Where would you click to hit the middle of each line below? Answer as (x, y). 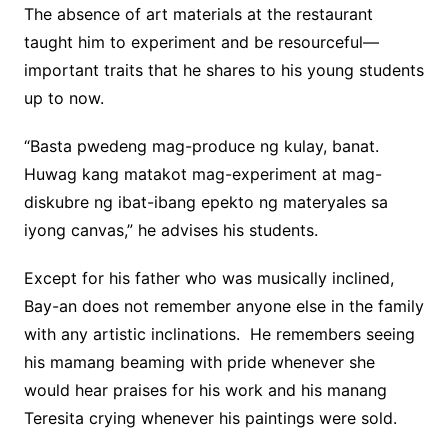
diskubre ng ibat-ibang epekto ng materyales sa (205, 202)
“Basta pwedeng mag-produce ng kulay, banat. (203, 146)
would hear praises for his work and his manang (205, 390)
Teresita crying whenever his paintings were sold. (210, 418)
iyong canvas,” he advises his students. (170, 230)
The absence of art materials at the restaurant (198, 14)
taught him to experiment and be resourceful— (201, 42)
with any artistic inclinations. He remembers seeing (219, 334)
